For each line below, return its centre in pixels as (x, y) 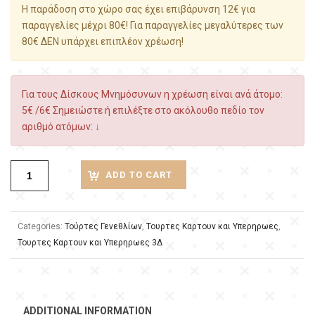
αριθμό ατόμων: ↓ (61, 127)
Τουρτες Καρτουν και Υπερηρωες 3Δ (90, 243)
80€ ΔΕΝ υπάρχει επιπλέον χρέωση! (103, 41)
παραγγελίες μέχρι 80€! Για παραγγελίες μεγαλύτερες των (153, 25)
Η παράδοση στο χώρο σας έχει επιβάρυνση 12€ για (139, 9)
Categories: (41, 226)
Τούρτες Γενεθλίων (103, 226)
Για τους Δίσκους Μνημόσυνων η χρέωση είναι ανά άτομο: (152, 94)
